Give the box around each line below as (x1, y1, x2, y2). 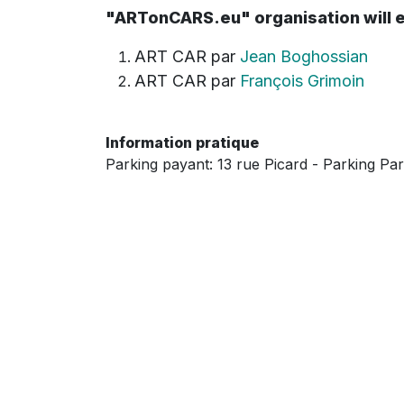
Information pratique (106, 133, 259, 152)
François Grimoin (240, 71, 364, 91)
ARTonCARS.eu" (115, 8, 251, 28)
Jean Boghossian (240, 47, 368, 67)
